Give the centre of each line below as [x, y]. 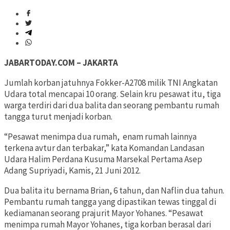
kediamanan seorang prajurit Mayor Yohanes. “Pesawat [104, 213]
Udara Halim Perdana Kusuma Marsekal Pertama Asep [103, 159]
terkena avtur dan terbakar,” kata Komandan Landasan [104, 148]
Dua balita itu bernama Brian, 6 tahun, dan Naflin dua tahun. [114, 191]
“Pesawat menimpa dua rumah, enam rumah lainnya [100, 137]
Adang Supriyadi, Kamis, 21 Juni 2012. [72, 171]
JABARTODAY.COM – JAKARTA [61, 63]
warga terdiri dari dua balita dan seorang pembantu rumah [112, 106]
